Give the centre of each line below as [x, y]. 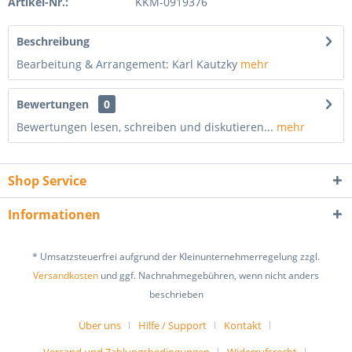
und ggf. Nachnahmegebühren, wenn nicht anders [209, 276]
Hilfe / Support [172, 326]
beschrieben [176, 295]
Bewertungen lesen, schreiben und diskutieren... [145, 127]
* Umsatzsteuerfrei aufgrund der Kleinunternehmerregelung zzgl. [176, 257]
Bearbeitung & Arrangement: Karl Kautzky [128, 64]
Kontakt [243, 326]
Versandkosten [66, 276]
